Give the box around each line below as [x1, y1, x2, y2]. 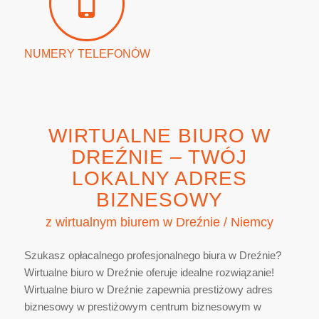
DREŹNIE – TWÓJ [71, 146, 248, 168]
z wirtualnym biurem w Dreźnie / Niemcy [45, 215, 273, 230]
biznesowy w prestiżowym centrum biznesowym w [23, 300, 261, 313]
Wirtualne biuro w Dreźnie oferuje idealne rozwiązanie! [23, 266, 274, 279]
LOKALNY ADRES [71, 167, 247, 189]
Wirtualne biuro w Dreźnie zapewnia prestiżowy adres [23, 283, 273, 296]
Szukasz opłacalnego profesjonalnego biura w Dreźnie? [23, 249, 281, 262]
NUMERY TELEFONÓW [23, 48, 150, 60]
